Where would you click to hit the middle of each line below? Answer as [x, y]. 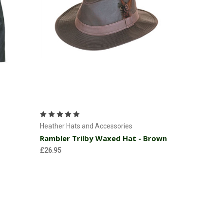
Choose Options [106, 97]
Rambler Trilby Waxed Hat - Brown [103, 138]
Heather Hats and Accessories [86, 126]
